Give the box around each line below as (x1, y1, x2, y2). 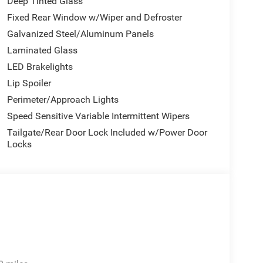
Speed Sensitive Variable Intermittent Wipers (6, 110, 190, 122)
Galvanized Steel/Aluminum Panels (6, 28, 154, 39)
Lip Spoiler (6, 77, 51, 89)
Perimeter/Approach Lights (6, 93, 119, 105)
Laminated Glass (6, 44, 77, 56)
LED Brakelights (6, 60, 73, 72)
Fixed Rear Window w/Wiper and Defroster (6, 11, 182, 23)
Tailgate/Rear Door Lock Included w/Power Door (6, 126, 207, 138)
